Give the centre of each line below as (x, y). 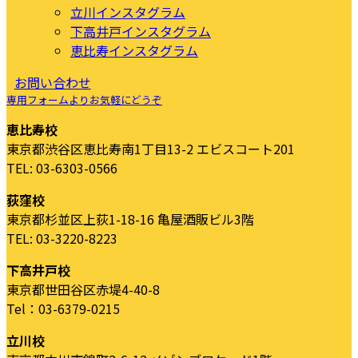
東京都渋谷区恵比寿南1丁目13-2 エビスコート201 (151, 148)
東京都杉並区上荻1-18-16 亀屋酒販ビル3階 (130, 219)
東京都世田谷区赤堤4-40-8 (83, 289)
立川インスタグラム (128, 12)
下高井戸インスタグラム (141, 31)
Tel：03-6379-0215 (63, 308)
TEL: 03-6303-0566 (62, 167)
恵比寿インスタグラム (134, 50)
